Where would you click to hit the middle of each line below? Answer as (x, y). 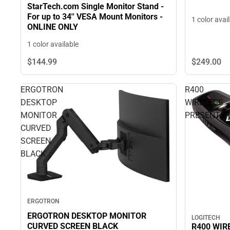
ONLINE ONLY (68, 27)
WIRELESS (204, 103)
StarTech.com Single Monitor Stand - (95, 7)
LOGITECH (206, 218)
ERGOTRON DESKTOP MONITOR (87, 216)
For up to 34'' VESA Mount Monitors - (95, 17)
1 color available (53, 44)
